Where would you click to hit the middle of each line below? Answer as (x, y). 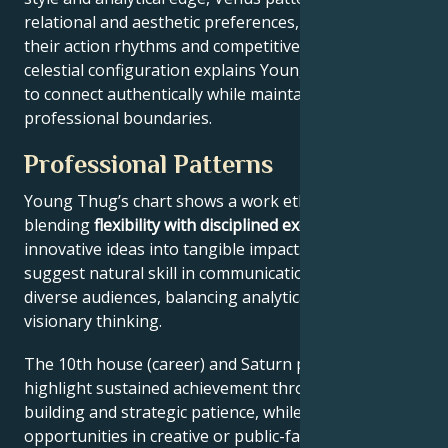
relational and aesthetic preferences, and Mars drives (223, 22)
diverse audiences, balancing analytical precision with (222, 297)
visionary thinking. (93, 321)
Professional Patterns (148, 165)
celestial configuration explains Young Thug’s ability (219, 70)
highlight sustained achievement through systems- (215, 388)
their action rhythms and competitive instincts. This (215, 46)
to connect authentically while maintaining (182, 94)
